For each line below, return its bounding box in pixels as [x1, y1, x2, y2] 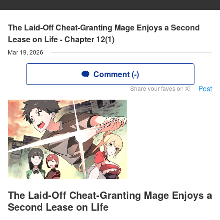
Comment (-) [93, 68, 139, 80]
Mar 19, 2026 [8, 48, 43, 56]
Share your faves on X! [130, 84, 191, 92]
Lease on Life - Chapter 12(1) [8, 33, 114, 45]
